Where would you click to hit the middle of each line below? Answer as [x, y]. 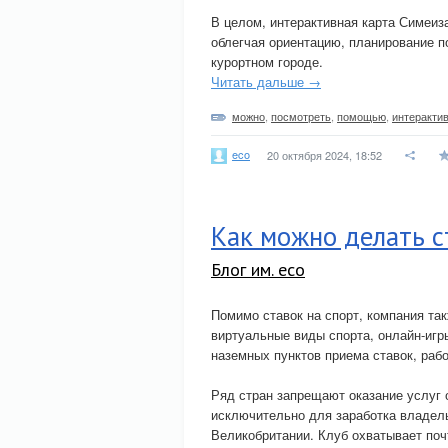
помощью [361, 116]
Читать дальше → [266, 81]
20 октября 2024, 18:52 [324, 155]
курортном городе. [267, 61]
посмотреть [301, 116]
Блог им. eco [258, 269]
